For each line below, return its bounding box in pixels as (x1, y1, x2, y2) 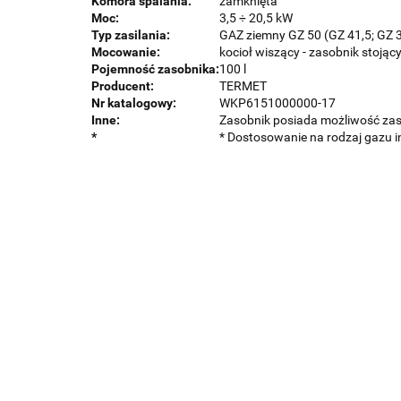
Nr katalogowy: (91, 95, 176, 110)
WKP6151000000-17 (219, 95, 336, 110)
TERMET (219, 78, 267, 93)
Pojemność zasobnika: (91, 61, 219, 76)
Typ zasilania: (91, 27, 170, 42)
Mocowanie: (91, 44, 160, 59)
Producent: (91, 78, 154, 93)
